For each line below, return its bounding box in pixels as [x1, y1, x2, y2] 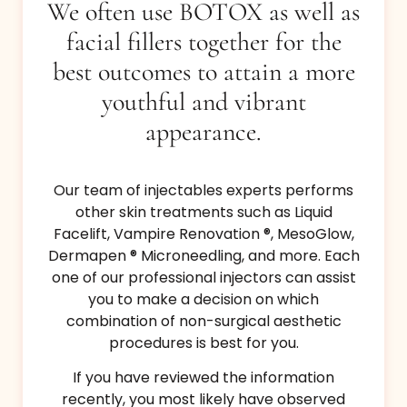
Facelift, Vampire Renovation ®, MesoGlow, [53, 223, 354, 244]
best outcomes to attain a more [52, 55, 355, 87]
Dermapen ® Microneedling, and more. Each [47, 244, 360, 266]
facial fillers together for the [65, 25, 342, 57]
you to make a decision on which [88, 288, 319, 310]
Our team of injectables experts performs [54, 179, 353, 201]
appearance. [145, 115, 262, 147]
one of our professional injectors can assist [51, 266, 356, 288]
